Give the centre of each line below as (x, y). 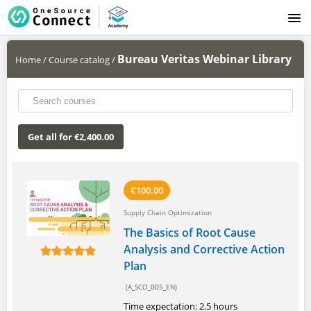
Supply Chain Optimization (168, 212)
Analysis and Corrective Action (204, 249)
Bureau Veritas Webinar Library (204, 59)
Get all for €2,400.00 (71, 137)
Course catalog (79, 60)
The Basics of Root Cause (190, 233)
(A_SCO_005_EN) (150, 287)
